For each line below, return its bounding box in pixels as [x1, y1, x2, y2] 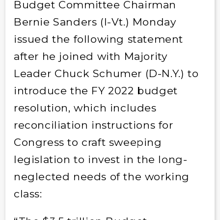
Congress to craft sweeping [13, 136, 162, 148]
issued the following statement [13, 32, 183, 45]
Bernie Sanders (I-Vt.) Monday [13, 15, 176, 28]
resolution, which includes [13, 101, 157, 114]
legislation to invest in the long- [13, 153, 188, 165]
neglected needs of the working [13, 170, 190, 183]
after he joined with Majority [13, 50, 167, 62]
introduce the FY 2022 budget [13, 84, 178, 97]
